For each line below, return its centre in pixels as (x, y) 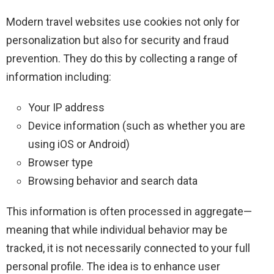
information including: (59, 77)
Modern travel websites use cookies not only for (123, 22)
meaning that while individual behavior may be (117, 230)
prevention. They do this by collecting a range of (122, 59)
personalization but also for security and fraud (117, 40)
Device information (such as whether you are (137, 126)
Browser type (61, 163)
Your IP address (66, 108)
